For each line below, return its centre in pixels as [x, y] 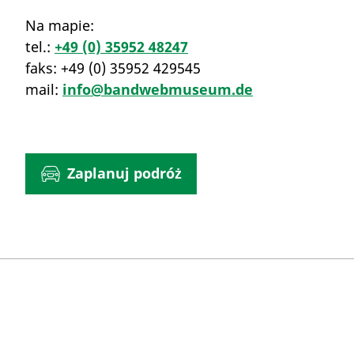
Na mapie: [60, 25]
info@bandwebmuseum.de [158, 89]
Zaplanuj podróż [124, 173]
